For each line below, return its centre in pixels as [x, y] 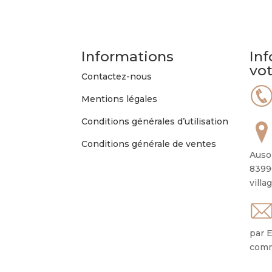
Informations [128, 57]
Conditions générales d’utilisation [155, 122]
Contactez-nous [117, 77]
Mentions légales [120, 99]
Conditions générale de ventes [149, 144]
